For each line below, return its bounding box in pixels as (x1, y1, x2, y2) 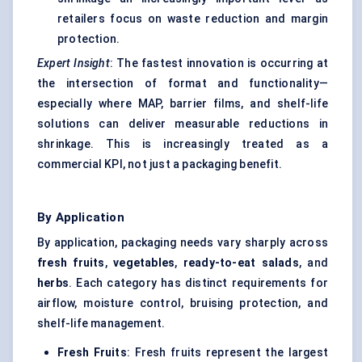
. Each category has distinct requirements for (69, 276, 328, 290)
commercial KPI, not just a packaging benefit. (37, 158, 282, 171)
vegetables (113, 256, 175, 270)
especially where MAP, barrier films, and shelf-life (37, 97, 328, 111)
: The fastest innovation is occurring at (109, 57, 328, 70)
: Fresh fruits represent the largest (126, 346, 329, 360)
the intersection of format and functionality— (37, 77, 328, 90)
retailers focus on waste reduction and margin (57, 12, 328, 26)
